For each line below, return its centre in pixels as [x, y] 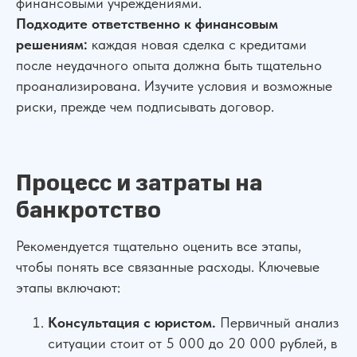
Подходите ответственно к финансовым [147, 23]
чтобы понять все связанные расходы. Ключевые [168, 266]
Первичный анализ [277, 322]
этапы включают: [68, 287]
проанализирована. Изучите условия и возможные [174, 85]
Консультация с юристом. [132, 322]
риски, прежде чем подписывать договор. [145, 106]
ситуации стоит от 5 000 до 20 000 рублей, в [192, 343]
